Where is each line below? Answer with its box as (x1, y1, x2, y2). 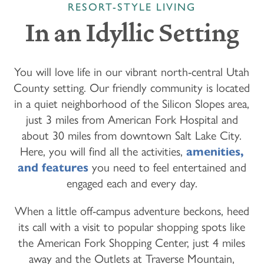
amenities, (186, 144, 244, 160)
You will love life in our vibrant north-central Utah (14, 65, 250, 80)
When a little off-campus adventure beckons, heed (14, 204, 249, 219)
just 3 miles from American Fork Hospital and (25, 113, 238, 127)
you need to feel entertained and (88, 160, 246, 175)
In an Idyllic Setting (25, 18, 239, 49)
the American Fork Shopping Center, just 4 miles (18, 236, 246, 250)
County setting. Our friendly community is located (14, 81, 250, 95)
